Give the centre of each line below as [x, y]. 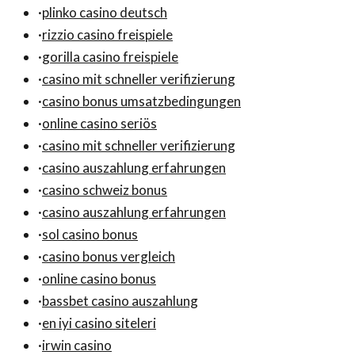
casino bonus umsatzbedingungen [141, 101]
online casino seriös [99, 124]
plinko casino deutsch [105, 13]
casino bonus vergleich [109, 257]
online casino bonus [99, 279]
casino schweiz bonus [105, 190]
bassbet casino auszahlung [120, 301]
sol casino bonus [90, 235]
